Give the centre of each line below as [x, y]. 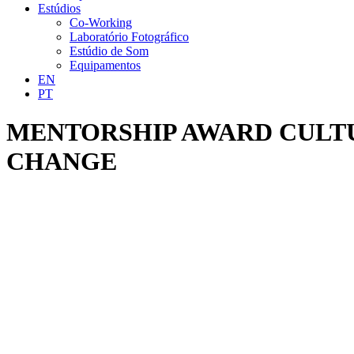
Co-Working [101, 23]
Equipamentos [105, 65]
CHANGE [62, 162]
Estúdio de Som [109, 51]
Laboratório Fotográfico [129, 37]
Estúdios [59, 8]
